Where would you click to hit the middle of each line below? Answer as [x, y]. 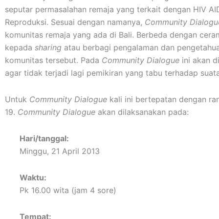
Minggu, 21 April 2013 [60, 151]
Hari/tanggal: [44, 138]
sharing [48, 47]
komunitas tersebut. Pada [53, 60]
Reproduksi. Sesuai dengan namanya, [75, 22]
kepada [20, 47]
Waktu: [33, 177]
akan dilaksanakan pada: [142, 112]
